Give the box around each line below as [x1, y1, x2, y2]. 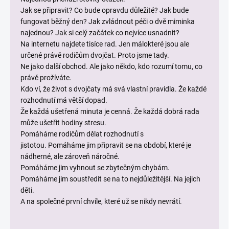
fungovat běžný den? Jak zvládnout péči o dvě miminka [20, 17, 195, 26]
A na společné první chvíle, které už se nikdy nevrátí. [20, 197, 182, 206]
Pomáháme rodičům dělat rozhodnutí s [20, 130, 144, 139]
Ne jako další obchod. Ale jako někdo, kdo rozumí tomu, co [20, 62, 202, 71]
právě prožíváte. [20, 74, 72, 82]
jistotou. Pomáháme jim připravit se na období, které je [20, 141, 191, 150]
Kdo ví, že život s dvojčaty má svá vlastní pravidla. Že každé [20, 85, 207, 94]
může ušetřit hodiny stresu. [20, 119, 106, 127]
